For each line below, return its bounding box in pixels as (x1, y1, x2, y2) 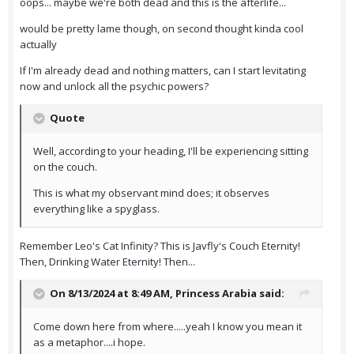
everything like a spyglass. (33, 201, 160, 217)
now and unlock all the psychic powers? (20, 79, 209, 94)
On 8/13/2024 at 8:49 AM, (50, 286, 175, 301)
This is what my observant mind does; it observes (33, 186, 269, 201)
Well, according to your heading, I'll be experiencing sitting (33, 144, 308, 159)
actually (20, 37, 57, 52)
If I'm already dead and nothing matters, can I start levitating (20, 63, 306, 78)
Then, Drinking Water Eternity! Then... (20, 254, 195, 269)
